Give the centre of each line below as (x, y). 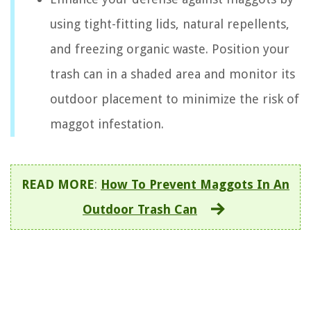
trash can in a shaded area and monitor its (173, 74)
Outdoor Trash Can (140, 210)
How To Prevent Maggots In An (195, 185)
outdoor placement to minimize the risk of (175, 99)
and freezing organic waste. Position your (170, 49)
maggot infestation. (107, 124)
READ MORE (58, 185)
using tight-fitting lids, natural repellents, (170, 24)
